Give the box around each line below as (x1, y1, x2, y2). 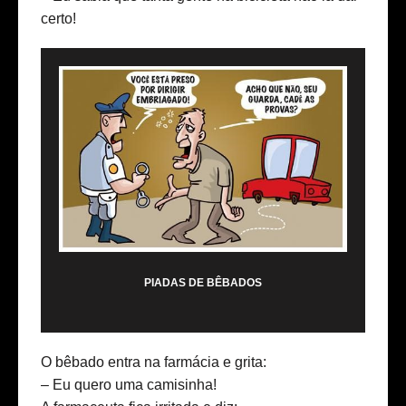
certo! (41, 11, 76, 27)
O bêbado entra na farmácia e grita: (41, 354, 266, 371)
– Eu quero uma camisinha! (41, 377, 217, 393)
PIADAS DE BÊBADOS (144, 276, 262, 290)
